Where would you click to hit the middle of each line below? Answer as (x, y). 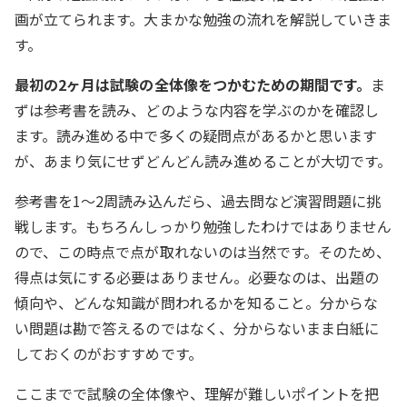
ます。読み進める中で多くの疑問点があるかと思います (196, 136)
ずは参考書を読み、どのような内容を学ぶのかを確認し (197, 110)
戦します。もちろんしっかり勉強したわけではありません (203, 227)
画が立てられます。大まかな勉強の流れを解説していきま (203, 20)
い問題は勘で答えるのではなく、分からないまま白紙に (197, 328)
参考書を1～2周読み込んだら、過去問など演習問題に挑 (198, 201)
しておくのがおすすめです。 (109, 354)
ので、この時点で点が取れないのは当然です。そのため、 (203, 252)
